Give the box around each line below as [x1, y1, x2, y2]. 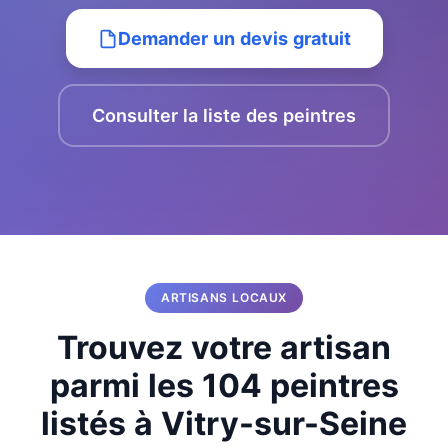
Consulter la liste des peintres [92, 105, 356, 126]
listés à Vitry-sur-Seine [41, 404, 407, 443]
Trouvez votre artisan [57, 328, 391, 367]
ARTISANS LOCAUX [161, 290, 287, 305]
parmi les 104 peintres [49, 366, 399, 405]
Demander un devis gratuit [117, 28, 351, 49]
